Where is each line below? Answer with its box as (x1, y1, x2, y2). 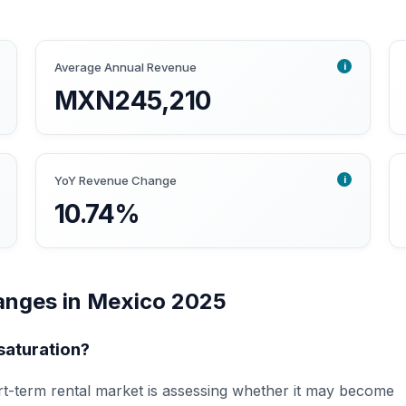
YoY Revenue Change (53, 173, 177, 188)
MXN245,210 (53, 85, 211, 117)
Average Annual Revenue (53, 60, 197, 75)
